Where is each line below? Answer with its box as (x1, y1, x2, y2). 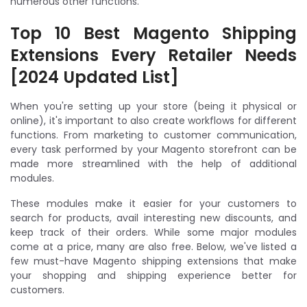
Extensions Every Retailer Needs (10, 43, 297, 66)
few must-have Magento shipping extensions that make (10, 254, 297, 268)
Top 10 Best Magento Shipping (10, 21, 297, 45)
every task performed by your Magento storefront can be (10, 142, 297, 156)
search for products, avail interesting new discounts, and (10, 210, 297, 225)
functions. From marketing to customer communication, (10, 127, 297, 142)
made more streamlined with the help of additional (10, 156, 297, 171)
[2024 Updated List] (10, 65, 179, 88)
